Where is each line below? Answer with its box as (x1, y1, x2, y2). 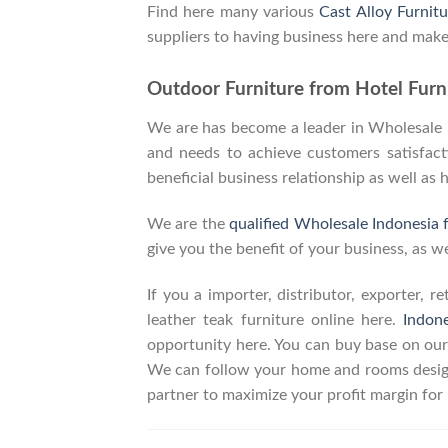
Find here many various (147, 3, 320, 20)
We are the (147, 216, 230, 233)
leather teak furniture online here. (147, 312, 404, 329)
